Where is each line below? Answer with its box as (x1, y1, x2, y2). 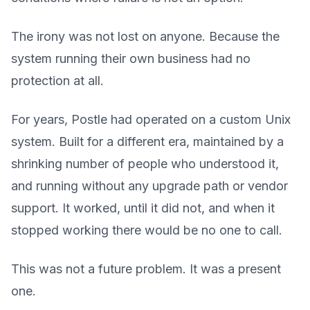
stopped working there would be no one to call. (11, 223, 282, 237)
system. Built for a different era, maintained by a (11, 134, 284, 149)
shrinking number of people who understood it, (11, 156, 279, 171)
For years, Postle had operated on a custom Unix (11, 112, 291, 127)
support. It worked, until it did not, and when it (11, 201, 275, 215)
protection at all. (11, 73, 104, 88)
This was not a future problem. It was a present (11, 262, 281, 276)
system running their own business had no (11, 51, 250, 66)
